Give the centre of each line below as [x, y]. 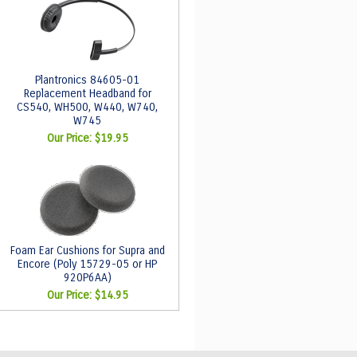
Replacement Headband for [87, 94]
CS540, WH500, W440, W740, [87, 107]
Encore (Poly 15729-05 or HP [87, 264]
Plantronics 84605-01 [87, 80]
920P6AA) [87, 278]
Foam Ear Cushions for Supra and [87, 251]
